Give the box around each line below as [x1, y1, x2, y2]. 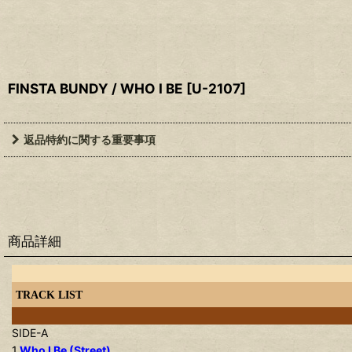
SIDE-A [12, 326, 48, 339]
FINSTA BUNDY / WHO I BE [8, 80, 183, 97]
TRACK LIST [16, 288, 82, 301]
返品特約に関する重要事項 [24, 133, 156, 146]
